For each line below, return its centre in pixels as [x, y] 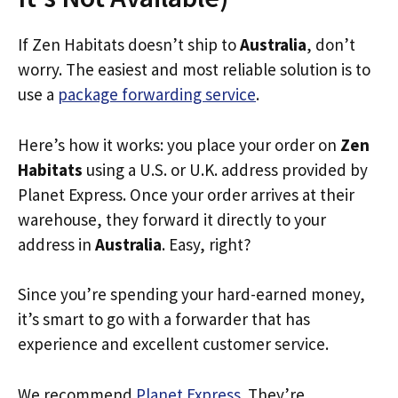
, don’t [331, 44]
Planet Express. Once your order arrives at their [186, 194]
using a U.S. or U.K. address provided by [225, 169]
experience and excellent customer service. [173, 344]
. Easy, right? [207, 244]
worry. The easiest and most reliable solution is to [194, 69]
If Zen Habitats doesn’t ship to [129, 44]
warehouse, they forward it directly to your [172, 219]
